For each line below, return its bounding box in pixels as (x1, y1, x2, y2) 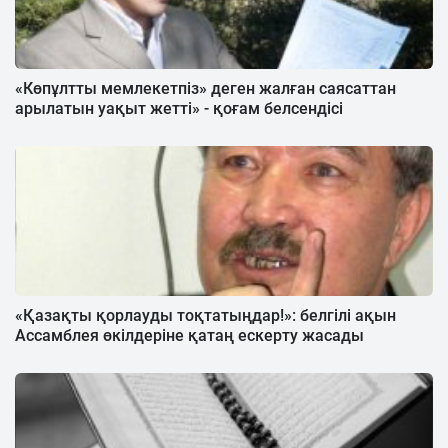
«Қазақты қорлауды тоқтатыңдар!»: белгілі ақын (15, 305, 396, 325)
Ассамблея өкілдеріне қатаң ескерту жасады (15, 325, 364, 345)
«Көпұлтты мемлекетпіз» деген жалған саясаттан (15, 78, 396, 98)
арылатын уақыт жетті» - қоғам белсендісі (15, 98, 343, 118)
